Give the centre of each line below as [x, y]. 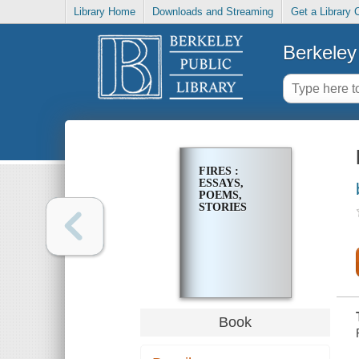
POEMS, [220, 196]
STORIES [222, 208]
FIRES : [218, 171]
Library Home [105, 12]
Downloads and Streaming [213, 12]
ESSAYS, [221, 184]
